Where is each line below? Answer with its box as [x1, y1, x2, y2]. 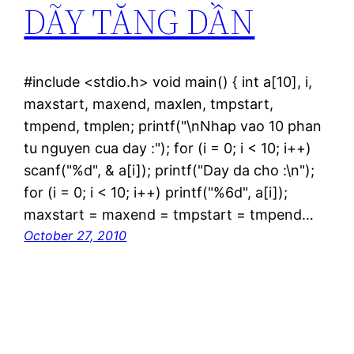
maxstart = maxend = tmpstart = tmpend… [24, 206, 314, 224]
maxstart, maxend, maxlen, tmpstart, [24, 96, 274, 113]
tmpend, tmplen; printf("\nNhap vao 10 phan [24, 118, 322, 135]
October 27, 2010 [24, 228, 127, 244]
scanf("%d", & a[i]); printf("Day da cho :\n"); [24, 162, 315, 179]
